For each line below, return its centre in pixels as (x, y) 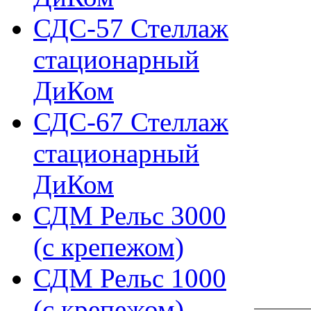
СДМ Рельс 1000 (130, 278)
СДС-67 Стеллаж (131, 122)
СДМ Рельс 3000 (130, 216)
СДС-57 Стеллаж (131, 28)
